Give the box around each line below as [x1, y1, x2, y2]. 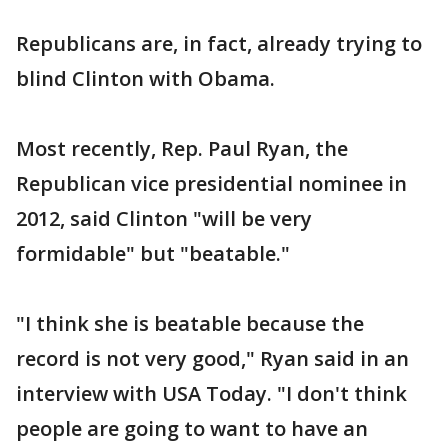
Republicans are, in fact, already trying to [16, 29, 422, 57]
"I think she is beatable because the [16, 309, 364, 337]
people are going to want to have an [16, 414, 368, 442]
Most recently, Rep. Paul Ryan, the [16, 134, 348, 162]
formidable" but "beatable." [16, 239, 290, 267]
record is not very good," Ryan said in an [16, 344, 409, 372]
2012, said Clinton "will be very [16, 204, 312, 232]
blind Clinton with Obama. [16, 64, 275, 92]
